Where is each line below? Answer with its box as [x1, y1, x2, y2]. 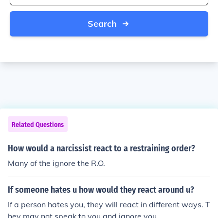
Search [88, 18, 117, 29]
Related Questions [12, 121, 64, 129]
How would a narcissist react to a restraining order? [8, 143, 195, 154]
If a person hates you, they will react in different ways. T [8, 200, 210, 209]
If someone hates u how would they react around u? [8, 184, 194, 195]
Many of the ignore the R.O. [8, 158, 105, 168]
